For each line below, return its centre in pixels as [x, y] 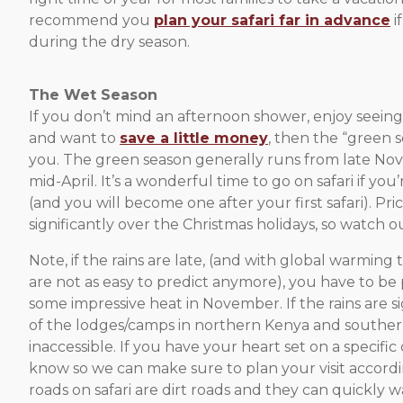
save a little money [194, 139]
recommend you [91, 21]
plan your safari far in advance [272, 21]
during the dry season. [109, 42]
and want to [74, 139]
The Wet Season [93, 95]
